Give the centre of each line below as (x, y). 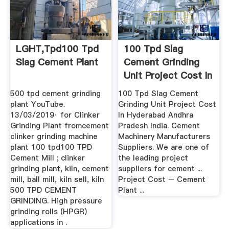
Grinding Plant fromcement (59, 125)
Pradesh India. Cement (159, 125)
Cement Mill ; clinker (47, 158)
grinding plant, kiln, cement (59, 168)
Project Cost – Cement (162, 179)
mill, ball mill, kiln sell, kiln (57, 179)
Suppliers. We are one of (164, 147)
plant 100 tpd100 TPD (51, 147)
